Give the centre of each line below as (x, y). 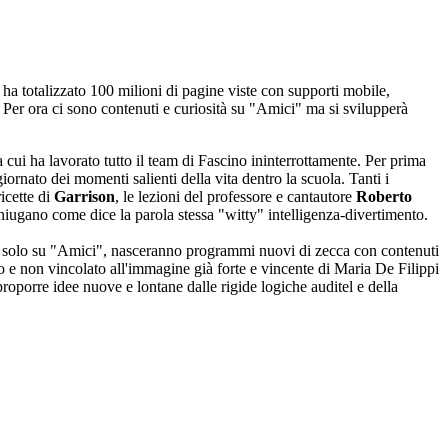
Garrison (84, 197)
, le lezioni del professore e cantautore (233, 197)
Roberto (382, 197)
